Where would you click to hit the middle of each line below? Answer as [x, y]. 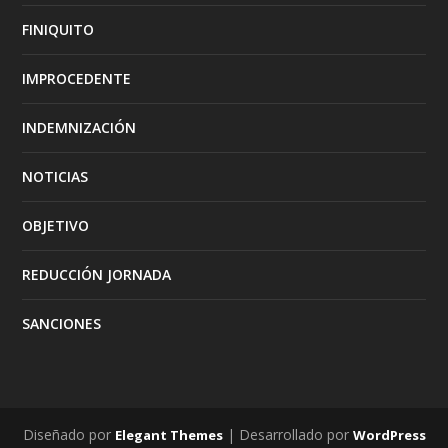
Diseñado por [68, 434]
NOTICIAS [55, 176]
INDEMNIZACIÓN [79, 127]
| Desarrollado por [287, 434]
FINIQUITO [58, 29]
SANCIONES [62, 323]
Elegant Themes [168, 434]
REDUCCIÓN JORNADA [97, 274]
